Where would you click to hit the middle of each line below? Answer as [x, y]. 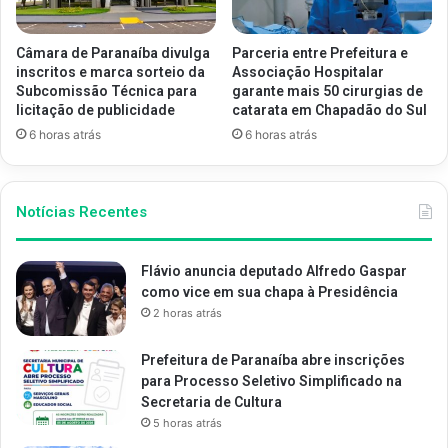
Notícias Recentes [81, 211]
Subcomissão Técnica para [106, 90]
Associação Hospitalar [308, 71]
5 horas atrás [187, 422]
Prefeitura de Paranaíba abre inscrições [273, 359]
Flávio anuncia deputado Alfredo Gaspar [274, 270]
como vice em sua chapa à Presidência [269, 291]
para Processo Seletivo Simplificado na [271, 380]
